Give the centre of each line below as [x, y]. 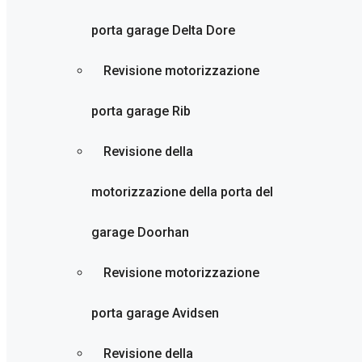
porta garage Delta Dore [163, 30]
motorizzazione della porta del [182, 192]
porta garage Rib [141, 111]
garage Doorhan [140, 232]
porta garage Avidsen [155, 313]
